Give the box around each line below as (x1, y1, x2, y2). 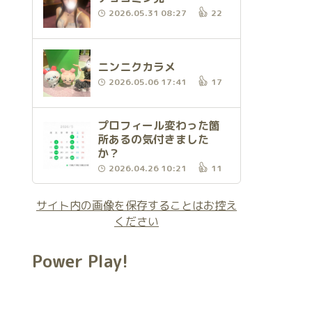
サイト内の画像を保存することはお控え (36, 198, 237, 213)
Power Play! (32, 249, 128, 273)
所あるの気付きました (97, 132, 209, 147)
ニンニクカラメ (97, 59, 175, 75)
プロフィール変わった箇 (97, 118, 220, 133)
